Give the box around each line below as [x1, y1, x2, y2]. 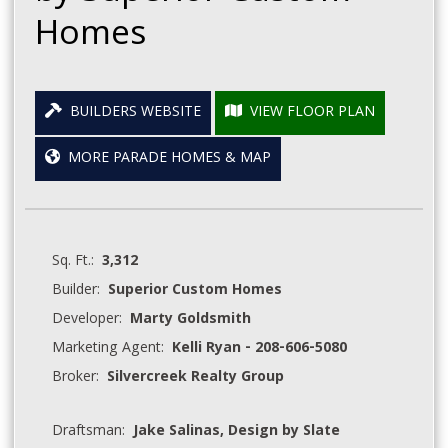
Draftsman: [52, 419, 134, 444]
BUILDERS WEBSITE [62, 100, 202, 125]
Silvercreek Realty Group [107, 365, 285, 390]
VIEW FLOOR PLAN [242, 100, 376, 125]
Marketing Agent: [52, 336, 173, 361]
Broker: [52, 365, 108, 390]
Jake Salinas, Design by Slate [133, 419, 341, 444]
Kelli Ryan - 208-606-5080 [172, 336, 348, 361]
